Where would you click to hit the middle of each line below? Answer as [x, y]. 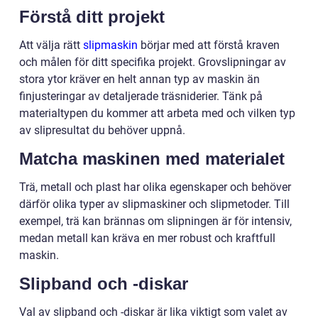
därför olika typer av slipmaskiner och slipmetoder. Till [154, 204]
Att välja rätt [51, 45]
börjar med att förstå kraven [209, 45]
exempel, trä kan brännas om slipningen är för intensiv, [155, 221]
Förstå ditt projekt [92, 16]
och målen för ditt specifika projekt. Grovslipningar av [153, 62]
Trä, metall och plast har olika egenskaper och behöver [155, 187]
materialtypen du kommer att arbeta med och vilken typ [157, 113]
